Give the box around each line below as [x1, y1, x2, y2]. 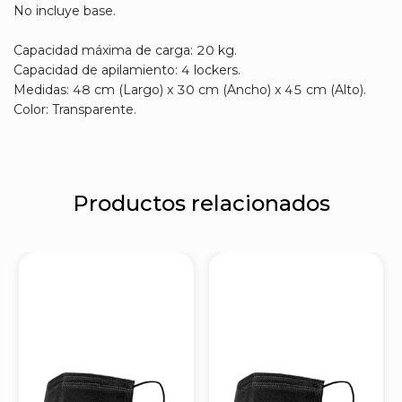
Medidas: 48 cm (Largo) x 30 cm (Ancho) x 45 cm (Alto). [13, 82, 366, 99]
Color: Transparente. [13, 101, 136, 118]
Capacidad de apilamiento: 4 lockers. [13, 62, 240, 79]
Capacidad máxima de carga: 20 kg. [13, 42, 237, 59]
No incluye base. [13, 3, 116, 20]
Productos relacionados [72, 190, 330, 217]
